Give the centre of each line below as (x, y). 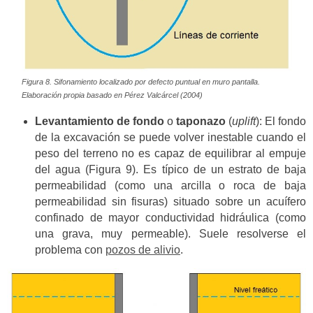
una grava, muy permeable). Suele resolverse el (170, 233)
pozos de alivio (143, 249)
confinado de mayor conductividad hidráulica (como (170, 217)
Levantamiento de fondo (100, 121)
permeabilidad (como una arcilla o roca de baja (170, 185)
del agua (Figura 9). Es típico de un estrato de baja (170, 169)
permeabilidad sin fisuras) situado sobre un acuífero (170, 201)
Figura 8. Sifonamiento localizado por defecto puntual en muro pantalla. (140, 82)
